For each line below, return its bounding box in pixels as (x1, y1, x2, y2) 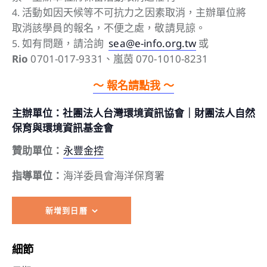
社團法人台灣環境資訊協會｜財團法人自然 (63, 105, 255, 120)
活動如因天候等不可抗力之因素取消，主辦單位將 (22, 5, 247, 20)
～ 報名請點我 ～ (93, 77, 174, 94)
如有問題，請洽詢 (22, 36, 109, 51)
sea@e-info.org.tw (108, 36, 197, 51)
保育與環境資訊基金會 (12, 120, 113, 135)
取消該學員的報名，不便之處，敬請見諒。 (12, 21, 206, 35)
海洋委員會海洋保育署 (63, 169, 165, 184)
